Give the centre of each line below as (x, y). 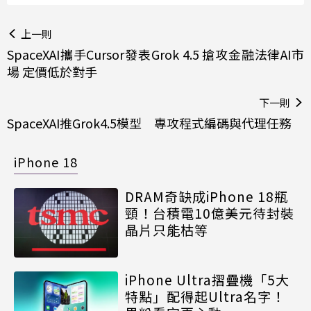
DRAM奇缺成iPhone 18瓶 (207, 196)
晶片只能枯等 (167, 229)
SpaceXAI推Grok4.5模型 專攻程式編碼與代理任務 (149, 123)
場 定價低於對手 (52, 71)
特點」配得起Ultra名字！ (205, 296)
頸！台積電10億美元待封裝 (210, 212)
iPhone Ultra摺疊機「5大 (207, 279)
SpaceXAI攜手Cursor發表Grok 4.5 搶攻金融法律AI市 (155, 54)
